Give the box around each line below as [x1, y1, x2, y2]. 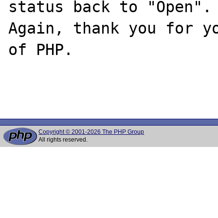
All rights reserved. [38, 136, 88, 143]
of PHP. [8, 40, 73, 58]
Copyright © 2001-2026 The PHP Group [38, 128, 145, 135]
